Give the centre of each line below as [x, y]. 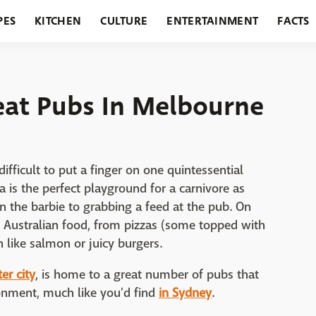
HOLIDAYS [83, 63]
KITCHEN [58, 21]
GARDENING [162, 63]
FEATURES [241, 63]
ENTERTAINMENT [213, 21]
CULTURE [124, 21]
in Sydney [185, 293]
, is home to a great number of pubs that [147, 275]
